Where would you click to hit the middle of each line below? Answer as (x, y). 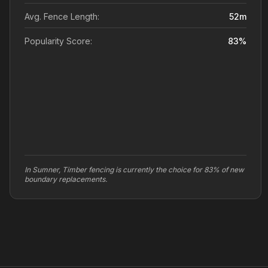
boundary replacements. (66, 179)
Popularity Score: (58, 41)
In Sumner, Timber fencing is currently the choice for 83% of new (134, 170)
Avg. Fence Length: (62, 16)
